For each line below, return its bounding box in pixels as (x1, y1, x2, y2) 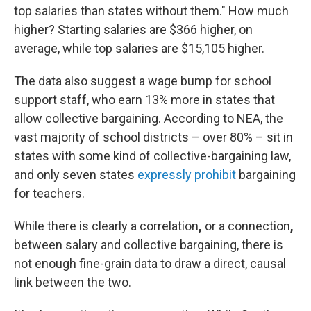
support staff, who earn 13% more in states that (14, 92, 275, 107)
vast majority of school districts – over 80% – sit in (14, 130, 293, 144)
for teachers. (14, 186, 85, 201)
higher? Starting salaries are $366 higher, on (14, 22, 253, 37)
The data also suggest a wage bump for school (14, 74, 271, 88)
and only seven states (14, 167, 137, 182)
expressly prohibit (137, 167, 236, 182)
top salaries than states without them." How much (14, 3, 289, 18)
